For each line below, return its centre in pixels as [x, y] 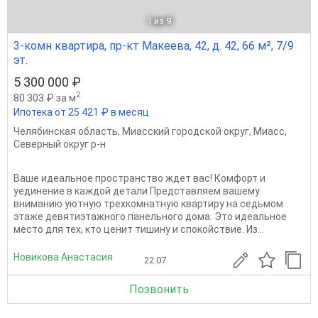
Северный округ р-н [60, 144]
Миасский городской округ [186, 131]
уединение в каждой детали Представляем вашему [137, 191]
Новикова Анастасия [63, 257]
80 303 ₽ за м [45, 98]
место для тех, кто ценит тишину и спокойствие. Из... [139, 229]
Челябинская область [66, 131]
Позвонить [159, 289]
